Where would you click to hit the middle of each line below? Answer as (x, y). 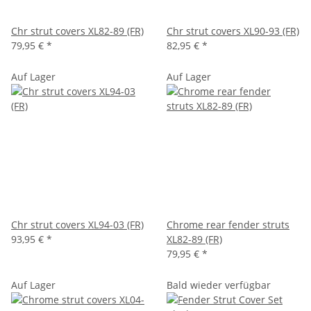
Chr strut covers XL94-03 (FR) (77, 225)
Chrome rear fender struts (228, 225)
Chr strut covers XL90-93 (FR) (233, 31)
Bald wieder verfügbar (219, 285)
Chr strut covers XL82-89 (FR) (77, 31)
